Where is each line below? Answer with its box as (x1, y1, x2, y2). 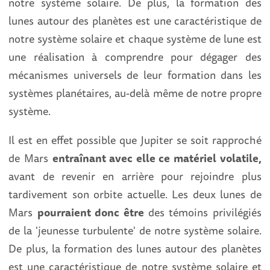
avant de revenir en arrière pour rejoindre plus (8, 168, 262, 185)
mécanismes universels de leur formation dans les (8, 66, 262, 84)
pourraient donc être (37, 204, 144, 221)
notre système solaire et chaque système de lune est (8, 30, 262, 48)
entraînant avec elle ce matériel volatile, (52, 149, 262, 167)
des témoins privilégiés (143, 204, 262, 221)
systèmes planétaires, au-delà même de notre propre (8, 84, 262, 102)
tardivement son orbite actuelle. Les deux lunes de (8, 186, 262, 203)
